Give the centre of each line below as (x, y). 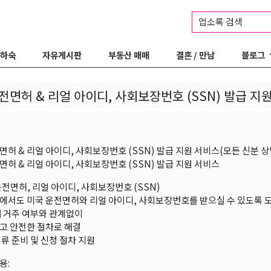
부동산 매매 (129, 55)
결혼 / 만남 (195, 55)
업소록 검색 (221, 21)
